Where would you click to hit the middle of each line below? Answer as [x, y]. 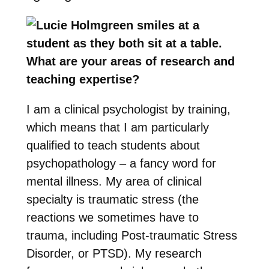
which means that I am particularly [117, 128]
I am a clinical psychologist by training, [128, 110]
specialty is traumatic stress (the [112, 200]
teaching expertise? [83, 80]
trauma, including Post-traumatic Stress [131, 236]
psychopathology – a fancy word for [121, 164]
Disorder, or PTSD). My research [114, 254]
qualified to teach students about [113, 146]
